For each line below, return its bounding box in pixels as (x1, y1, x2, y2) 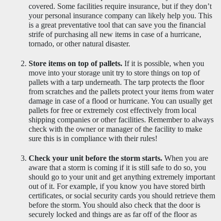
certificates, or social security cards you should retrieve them (28, 191, 215, 200)
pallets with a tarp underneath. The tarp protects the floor (28, 77, 204, 86)
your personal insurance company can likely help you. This (28, 11, 212, 20)
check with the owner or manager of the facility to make (28, 124, 202, 133)
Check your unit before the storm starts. (28, 153, 162, 162)
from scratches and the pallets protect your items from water (28, 87, 214, 96)
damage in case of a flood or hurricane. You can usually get (28, 96, 212, 105)
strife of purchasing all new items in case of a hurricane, (28, 30, 201, 38)
